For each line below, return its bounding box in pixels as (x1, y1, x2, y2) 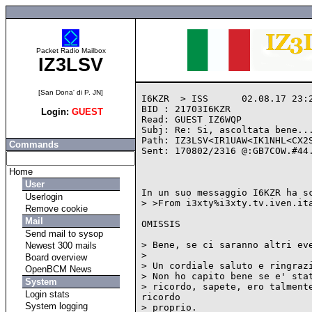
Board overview (22, 252, 87, 263)
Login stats (22, 289, 70, 299)
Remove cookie (22, 203, 88, 214)
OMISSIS (141, 219, 180, 229)
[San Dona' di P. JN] (38, 88, 103, 96)
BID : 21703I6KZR (141, 104, 231, 114)
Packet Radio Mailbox (36, 47, 106, 54)
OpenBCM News (22, 264, 92, 274)
